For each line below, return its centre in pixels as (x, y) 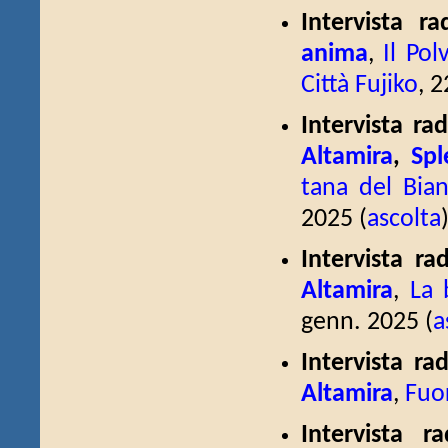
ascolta (404, 219)
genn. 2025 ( (367, 322)
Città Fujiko (359, 85)
